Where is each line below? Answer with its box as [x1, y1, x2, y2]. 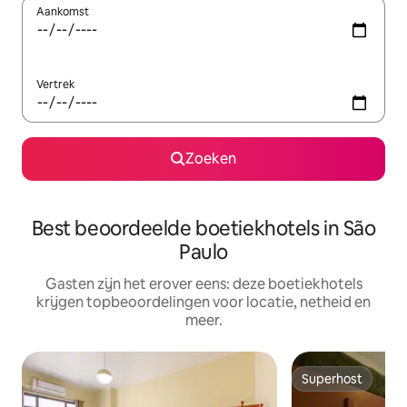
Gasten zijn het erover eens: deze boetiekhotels [45, 273, 362, 293]
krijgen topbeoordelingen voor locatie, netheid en [36, 292, 371, 312]
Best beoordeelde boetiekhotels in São [31, 214, 376, 242]
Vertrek [36, 76, 74, 92]
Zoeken [185, 148, 236, 168]
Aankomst [36, 4, 89, 19]
